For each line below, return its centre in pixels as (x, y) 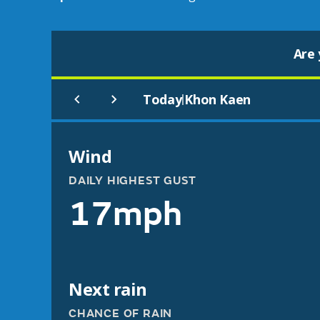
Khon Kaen (217, 99)
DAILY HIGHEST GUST (132, 181)
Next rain (108, 289)
